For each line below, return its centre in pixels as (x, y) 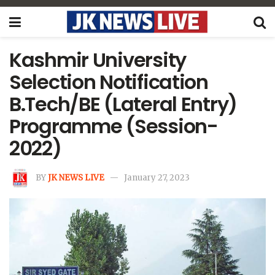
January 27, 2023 (157, 177)
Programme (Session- (114, 126)
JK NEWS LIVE (76, 177)
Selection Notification (109, 82)
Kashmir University (98, 60)
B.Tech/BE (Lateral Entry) (123, 104)
